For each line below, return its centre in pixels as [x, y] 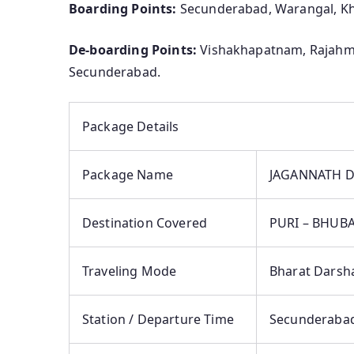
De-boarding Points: [133, 50]
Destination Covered [145, 223]
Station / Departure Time [158, 320]
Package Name [128, 175]
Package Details [131, 127]
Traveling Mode [130, 271]
